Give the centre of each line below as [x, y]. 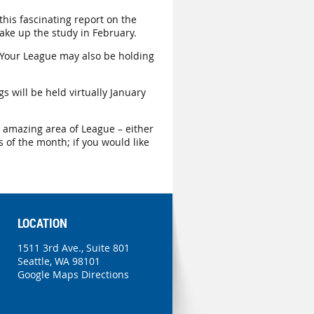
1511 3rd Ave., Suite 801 [74, 247]
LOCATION [42, 223]
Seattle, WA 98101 [59, 261]
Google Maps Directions [73, 274]
